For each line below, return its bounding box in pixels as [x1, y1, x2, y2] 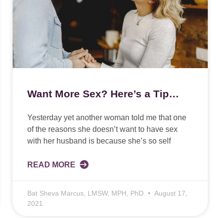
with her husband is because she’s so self [27, 137, 171, 145]
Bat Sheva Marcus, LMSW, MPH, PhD [27, 189, 145, 198]
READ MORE [27, 161, 77, 169]
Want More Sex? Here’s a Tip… [27, 88, 179, 100]
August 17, [152, 189, 187, 198]
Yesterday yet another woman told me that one [27, 113, 186, 122]
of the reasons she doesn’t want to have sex [27, 125, 178, 134]
